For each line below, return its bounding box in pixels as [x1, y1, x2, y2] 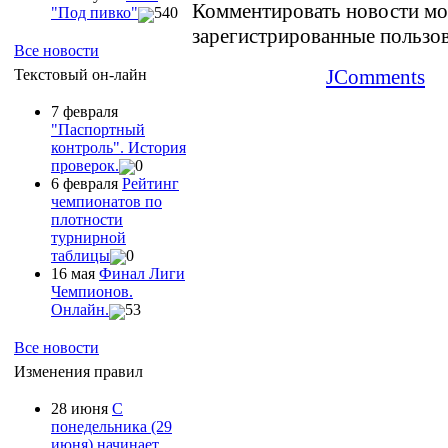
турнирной [51, 228, 126, 246]
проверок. [51, 156, 119, 174]
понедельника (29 [51, 417, 172, 435]
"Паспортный [51, 120, 145, 138]
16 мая [51, 265, 99, 283]
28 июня [51, 399, 112, 417]
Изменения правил [14, 362, 143, 380]
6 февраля [51, 174, 122, 192]
